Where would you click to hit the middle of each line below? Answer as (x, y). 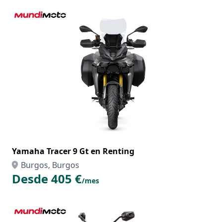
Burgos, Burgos (50, 165)
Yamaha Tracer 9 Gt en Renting (73, 151)
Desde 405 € (47, 179)
